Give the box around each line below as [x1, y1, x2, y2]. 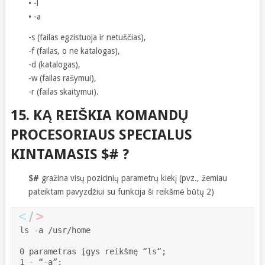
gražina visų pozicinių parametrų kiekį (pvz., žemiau [38, 173, 227, 183]
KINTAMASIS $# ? [10, 146, 129, 163]
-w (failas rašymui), [28, 73, 96, 83]
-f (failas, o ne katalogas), [28, 46, 120, 56]
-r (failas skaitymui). [28, 86, 99, 96]
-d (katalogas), [28, 59, 80, 69]
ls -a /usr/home [19, 225, 91, 235]
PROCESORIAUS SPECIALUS [10, 126, 192, 143]
